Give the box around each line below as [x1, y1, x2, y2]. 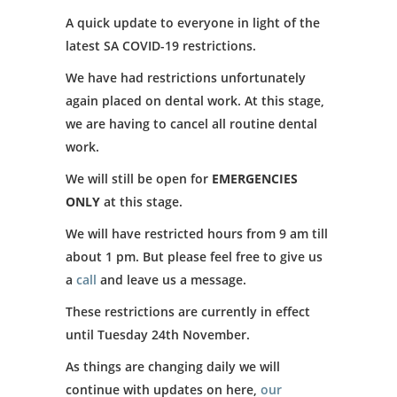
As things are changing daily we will [66, 358, 280, 375]
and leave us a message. [97, 271, 246, 288]
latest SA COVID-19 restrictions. [66, 37, 256, 54]
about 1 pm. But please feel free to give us [66, 248, 323, 265]
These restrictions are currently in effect [66, 303, 310, 320]
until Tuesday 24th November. [66, 326, 250, 343]
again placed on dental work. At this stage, [66, 92, 324, 109]
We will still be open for [66, 170, 212, 187]
